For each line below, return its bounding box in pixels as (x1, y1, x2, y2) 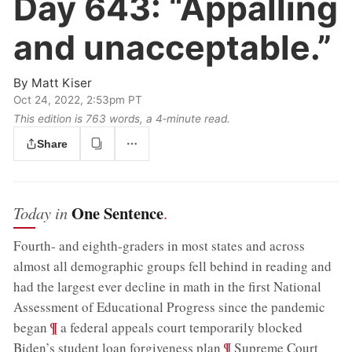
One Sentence (71, 200, 164, 225)
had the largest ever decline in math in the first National (13, 277, 322, 295)
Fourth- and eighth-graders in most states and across (13, 236, 306, 255)
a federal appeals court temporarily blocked (57, 318, 303, 336)
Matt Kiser (31, 75, 93, 91)
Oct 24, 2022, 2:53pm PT (13, 93, 143, 107)
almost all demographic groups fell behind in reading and (13, 257, 332, 275)
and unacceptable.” (13, 27, 332, 68)
